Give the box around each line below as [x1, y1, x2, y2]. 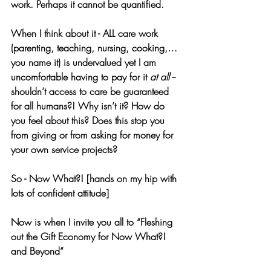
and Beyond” [11, 244, 64, 258]
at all [150, 70, 169, 83]
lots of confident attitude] [11, 186, 109, 200]
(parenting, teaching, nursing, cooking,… [11, 41, 180, 54]
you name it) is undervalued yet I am [11, 55, 159, 69]
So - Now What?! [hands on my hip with [11, 171, 180, 185]
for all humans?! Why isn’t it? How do [11, 99, 168, 113]
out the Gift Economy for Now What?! [11, 229, 169, 243]
